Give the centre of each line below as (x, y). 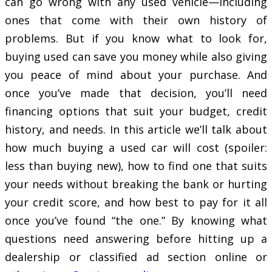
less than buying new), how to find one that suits (136, 166)
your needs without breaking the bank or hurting (136, 184)
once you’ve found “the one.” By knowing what (136, 221)
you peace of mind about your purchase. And (136, 75)
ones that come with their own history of (136, 20)
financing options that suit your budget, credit (136, 111)
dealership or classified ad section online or (136, 257)
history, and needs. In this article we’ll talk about (136, 130)
